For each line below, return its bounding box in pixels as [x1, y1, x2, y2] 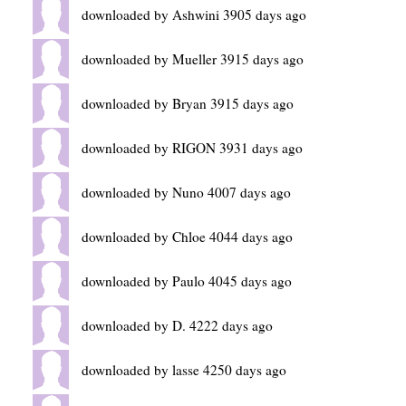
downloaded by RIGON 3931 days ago [82, 139, 303, 157]
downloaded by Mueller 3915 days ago [82, 50, 304, 68]
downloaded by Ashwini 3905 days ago [82, 5, 306, 24]
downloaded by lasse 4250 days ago [82, 361, 286, 379]
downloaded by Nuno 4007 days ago [82, 183, 291, 201]
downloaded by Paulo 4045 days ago [82, 272, 292, 290]
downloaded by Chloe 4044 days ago [82, 227, 293, 246]
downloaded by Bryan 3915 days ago [82, 94, 294, 112]
